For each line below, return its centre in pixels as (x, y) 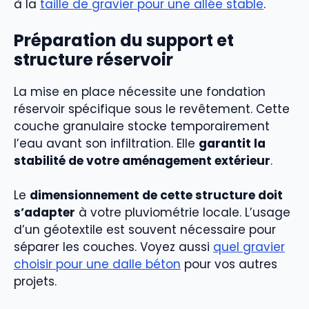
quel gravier (249, 247)
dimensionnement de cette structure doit (156, 195)
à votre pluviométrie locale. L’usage (183, 212)
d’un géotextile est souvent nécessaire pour (145, 230)
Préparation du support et (124, 40)
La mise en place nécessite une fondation (140, 91)
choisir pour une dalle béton (97, 264)
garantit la (232, 143)
